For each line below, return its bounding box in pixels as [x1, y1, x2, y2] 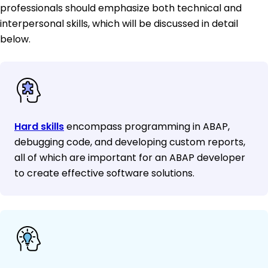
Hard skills [14, 120, 64, 134]
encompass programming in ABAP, [64, 120, 230, 134]
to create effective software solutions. [14, 166, 194, 181]
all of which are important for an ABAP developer [14, 151, 245, 165]
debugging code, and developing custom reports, [14, 135, 245, 150]
